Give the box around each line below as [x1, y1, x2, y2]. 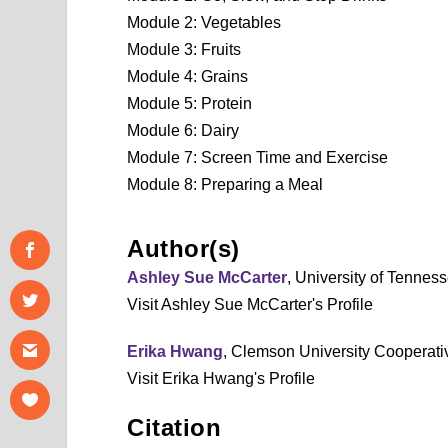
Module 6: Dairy [127, 121, 240, 139]
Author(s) [127, 234, 240, 262]
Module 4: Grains [127, 67, 249, 85]
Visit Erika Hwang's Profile [127, 369, 316, 387]
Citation [127, 413, 222, 441]
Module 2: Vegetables [127, 13, 282, 31]
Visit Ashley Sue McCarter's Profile [127, 295, 374, 313]
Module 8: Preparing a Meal [127, 175, 324, 193]
